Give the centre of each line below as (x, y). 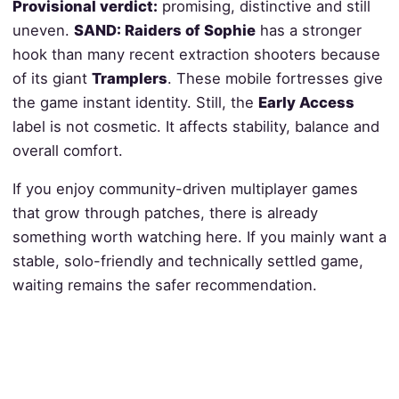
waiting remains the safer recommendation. (164, 285)
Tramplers (129, 78)
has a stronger (308, 30)
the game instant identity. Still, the (135, 102)
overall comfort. (67, 150)
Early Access (306, 102)
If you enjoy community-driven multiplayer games (185, 189)
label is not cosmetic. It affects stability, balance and (195, 126)
